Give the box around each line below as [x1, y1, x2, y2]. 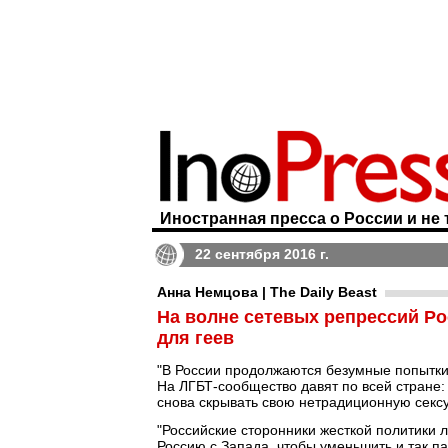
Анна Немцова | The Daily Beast [157, 284, 377, 300]
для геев [157, 328, 234, 348]
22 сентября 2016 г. [195, 246, 329, 262]
